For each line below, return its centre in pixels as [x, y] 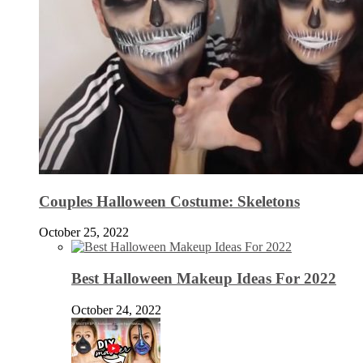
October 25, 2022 [84, 233]
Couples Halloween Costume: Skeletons [169, 201]
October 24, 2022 [116, 310]
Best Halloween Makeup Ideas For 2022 [204, 279]
